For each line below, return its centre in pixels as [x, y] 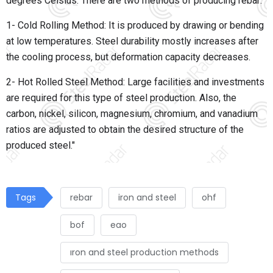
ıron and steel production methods [144, 253]
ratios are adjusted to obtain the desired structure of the [125, 130]
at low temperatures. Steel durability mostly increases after [132, 41]
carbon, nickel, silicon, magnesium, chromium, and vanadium [132, 114]
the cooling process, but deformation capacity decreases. [128, 57]
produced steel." [41, 146]
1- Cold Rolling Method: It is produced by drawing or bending [135, 26]
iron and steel [147, 198]
